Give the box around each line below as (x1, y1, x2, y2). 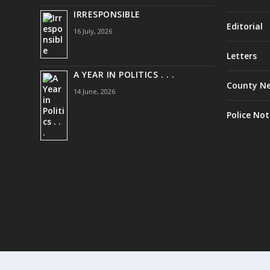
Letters (226, 50, 257, 62)
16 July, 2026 (74, 27, 113, 36)
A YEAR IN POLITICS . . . (74, 69, 175, 81)
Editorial (226, 20, 263, 33)
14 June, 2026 (74, 87, 116, 96)
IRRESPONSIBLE (74, 8, 140, 20)
